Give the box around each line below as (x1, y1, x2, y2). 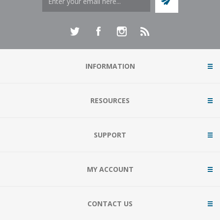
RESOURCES (90, 96, 130, 106)
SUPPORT (94, 130, 126, 140)
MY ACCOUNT (86, 165, 134, 174)
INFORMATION (85, 61, 135, 71)
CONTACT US (87, 199, 133, 209)
